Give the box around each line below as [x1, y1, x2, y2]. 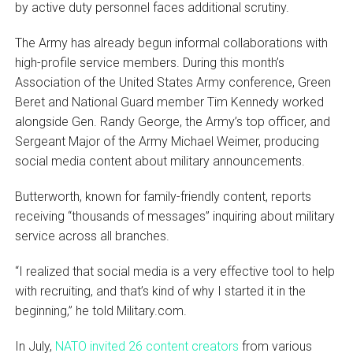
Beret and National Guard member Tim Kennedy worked [14, 94, 324, 110]
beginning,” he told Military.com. [14, 303, 187, 318]
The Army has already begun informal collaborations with [14, 35, 328, 50]
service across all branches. [14, 228, 173, 243]
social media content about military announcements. [14, 153, 305, 169]
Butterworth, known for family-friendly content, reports [14, 188, 311, 204]
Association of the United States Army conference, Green [14, 74, 331, 90]
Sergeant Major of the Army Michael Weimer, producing [14, 133, 319, 149]
